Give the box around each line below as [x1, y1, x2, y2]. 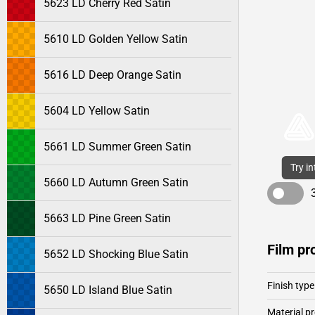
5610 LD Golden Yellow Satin [44, 32, 188, 46]
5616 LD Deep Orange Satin [44, 68, 181, 82]
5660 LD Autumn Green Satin [44, 176, 188, 189]
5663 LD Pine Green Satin [44, 212, 171, 225]
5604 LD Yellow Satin [44, 104, 150, 117]
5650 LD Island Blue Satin [44, 283, 172, 297]
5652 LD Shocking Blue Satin [44, 247, 188, 261]
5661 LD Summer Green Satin [44, 140, 191, 153]
